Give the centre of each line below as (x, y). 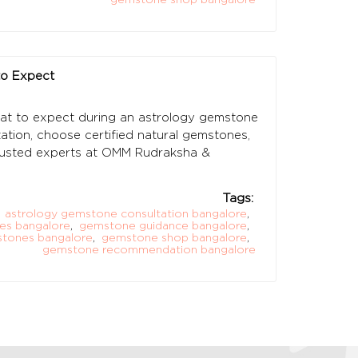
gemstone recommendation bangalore (149, 249)
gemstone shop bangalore (174, 237)
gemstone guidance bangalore (163, 225)
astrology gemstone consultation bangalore (126, 213)
